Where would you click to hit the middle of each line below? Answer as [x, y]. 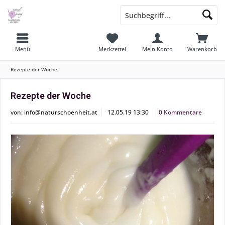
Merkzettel [113, 49]
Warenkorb [202, 49]
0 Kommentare [180, 112]
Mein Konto [157, 49]
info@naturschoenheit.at [61, 112]
